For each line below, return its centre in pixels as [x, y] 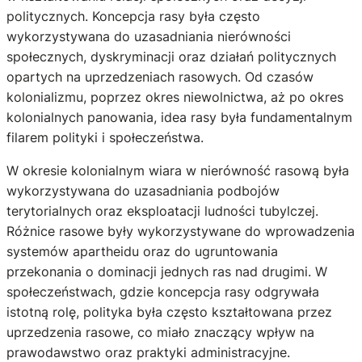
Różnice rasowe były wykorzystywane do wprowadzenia [181, 231]
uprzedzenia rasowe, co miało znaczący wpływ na [160, 332]
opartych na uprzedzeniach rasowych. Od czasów [160, 76]
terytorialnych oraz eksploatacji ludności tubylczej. [162, 210]
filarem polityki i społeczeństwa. [105, 137]
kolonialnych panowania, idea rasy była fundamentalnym [179, 117]
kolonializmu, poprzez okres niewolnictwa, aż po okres [175, 97]
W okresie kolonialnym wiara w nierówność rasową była [178, 170]
